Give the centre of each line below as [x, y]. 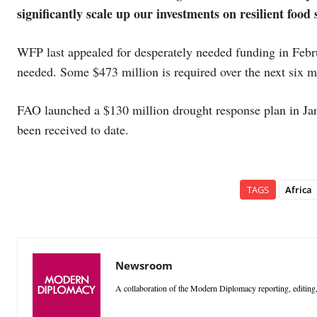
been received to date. [75, 130]
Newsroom [144, 266]
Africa [299, 190]
